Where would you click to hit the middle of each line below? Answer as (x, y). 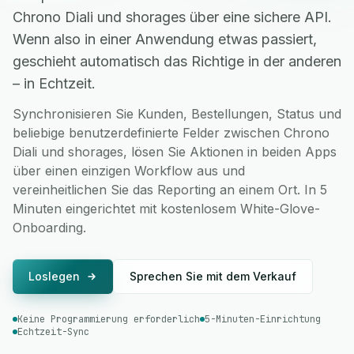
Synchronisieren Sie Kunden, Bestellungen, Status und (177, 114)
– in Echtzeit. (54, 83)
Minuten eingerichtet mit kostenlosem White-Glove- (166, 209)
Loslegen (54, 276)
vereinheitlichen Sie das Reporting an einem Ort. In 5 (170, 190)
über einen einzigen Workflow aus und (129, 171)
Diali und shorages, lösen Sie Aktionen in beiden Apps (175, 152)
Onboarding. (49, 228)
